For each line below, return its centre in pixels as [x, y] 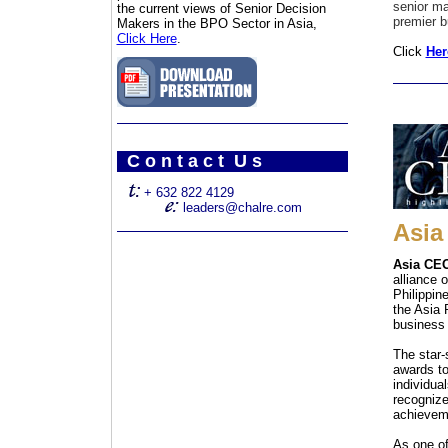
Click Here [146, 38]
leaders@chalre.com [242, 207]
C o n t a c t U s [189, 161]
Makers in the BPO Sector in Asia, [216, 23]
